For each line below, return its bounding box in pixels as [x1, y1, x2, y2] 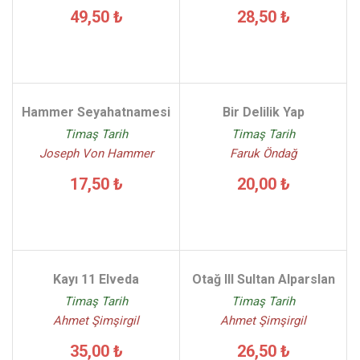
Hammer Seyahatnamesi [22, 104, 170, 120]
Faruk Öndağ [230, 146, 297, 161]
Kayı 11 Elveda [53, 272, 139, 287]
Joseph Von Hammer [39, 146, 153, 161]
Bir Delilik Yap [222, 104, 305, 120]
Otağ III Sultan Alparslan [191, 272, 335, 287]
